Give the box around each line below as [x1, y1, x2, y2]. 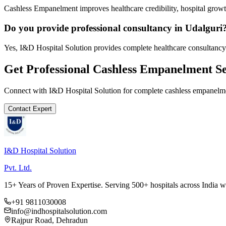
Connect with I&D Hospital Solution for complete [4, 86, 165, 95]
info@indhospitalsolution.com [11, 206, 107, 215]
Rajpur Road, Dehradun [11, 215, 88, 224]
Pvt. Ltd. [4, 163, 32, 172]
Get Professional [4, 62, 93, 76]
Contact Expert [8, 104, 52, 112]
